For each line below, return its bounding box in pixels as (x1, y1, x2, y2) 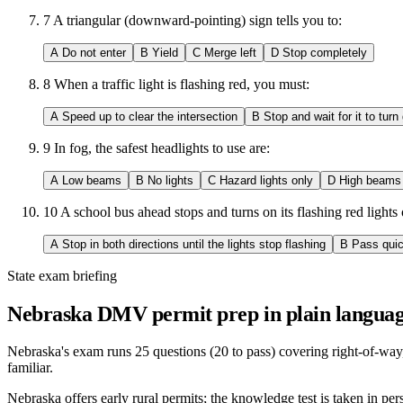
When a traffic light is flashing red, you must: (54, 76, 309, 92)
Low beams (62, 173, 121, 187)
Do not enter (62, 45, 126, 59)
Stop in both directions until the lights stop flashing (62, 237, 326, 251)
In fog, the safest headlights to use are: (54, 139, 270, 156)
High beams (339, 173, 401, 187)
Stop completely (282, 45, 367, 59)
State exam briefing (7, 267, 117, 283)
